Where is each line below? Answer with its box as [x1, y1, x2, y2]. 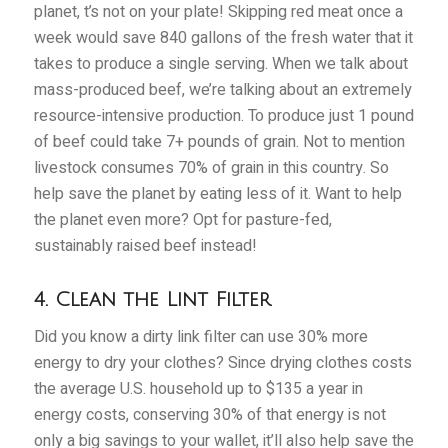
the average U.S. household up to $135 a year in [33, 377, 363, 402]
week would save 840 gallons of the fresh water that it [33, 25, 413, 50]
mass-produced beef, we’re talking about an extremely [33, 77, 412, 102]
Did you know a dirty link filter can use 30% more [33, 325, 368, 350]
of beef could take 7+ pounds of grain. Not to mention [33, 129, 405, 154]
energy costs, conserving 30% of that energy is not [33, 403, 386, 428]
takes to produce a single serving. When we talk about [33, 51, 408, 76]
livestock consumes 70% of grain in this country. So [33, 155, 389, 180]
